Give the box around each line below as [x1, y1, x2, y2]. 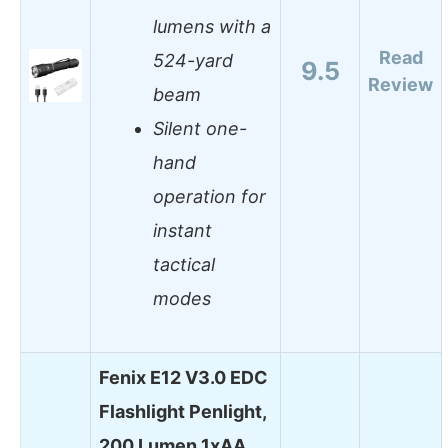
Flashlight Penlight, [99, 400, 266, 422]
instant [153, 220, 212, 242]
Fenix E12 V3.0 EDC [99, 366, 268, 388]
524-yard [153, 50, 233, 72]
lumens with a [153, 16, 271, 38]
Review [368, 73, 433, 95]
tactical [153, 254, 215, 276]
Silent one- [153, 118, 247, 140]
